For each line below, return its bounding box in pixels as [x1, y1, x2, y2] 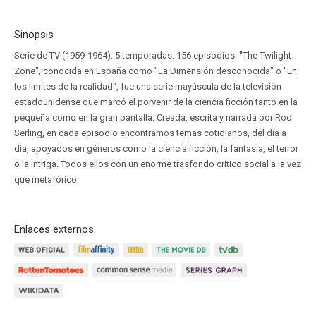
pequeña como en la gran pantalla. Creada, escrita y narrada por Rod [14, 112, 292, 123]
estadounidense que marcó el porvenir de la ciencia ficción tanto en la [14, 97, 298, 107]
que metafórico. [14, 174, 79, 185]
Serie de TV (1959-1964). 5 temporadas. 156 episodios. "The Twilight [14, 50, 291, 61]
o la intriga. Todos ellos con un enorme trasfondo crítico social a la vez [14, 159, 301, 169]
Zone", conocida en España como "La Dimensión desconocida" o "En [14, 66, 297, 76]
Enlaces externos [14, 223, 94, 236]
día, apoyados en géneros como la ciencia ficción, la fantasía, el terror [14, 143, 298, 154]
